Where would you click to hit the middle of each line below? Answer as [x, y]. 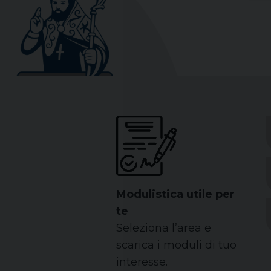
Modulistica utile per [175, 194]
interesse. [142, 262]
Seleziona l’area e [164, 228]
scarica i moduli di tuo [176, 245]
